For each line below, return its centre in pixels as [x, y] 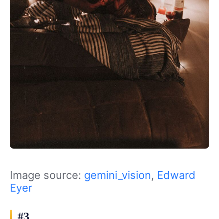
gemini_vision [118, 175]
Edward [176, 175]
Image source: [47, 175]
